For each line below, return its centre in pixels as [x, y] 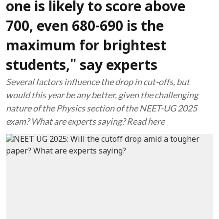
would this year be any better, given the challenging [102, 95]
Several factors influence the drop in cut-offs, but [98, 82]
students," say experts [82, 66]
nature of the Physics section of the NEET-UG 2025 [101, 108]
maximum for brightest [86, 47]
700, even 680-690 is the [85, 27]
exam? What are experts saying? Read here [85, 121]
